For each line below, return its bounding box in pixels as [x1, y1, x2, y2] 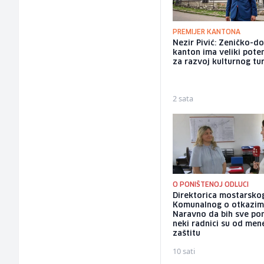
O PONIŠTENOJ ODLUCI [173, 181, 249, 189]
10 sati [173, 246, 196, 257]
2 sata [173, 93, 194, 104]
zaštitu [173, 230, 201, 238]
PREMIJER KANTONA [173, 29, 241, 36]
